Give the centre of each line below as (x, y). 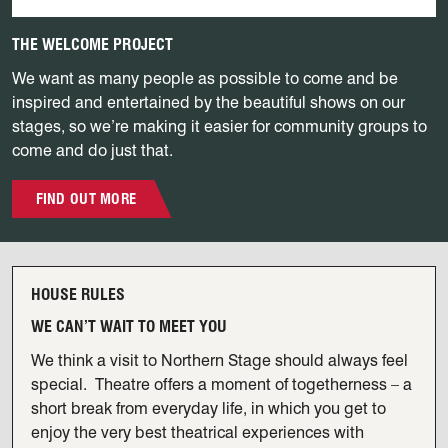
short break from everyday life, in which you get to (208, 408)
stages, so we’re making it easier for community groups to (219, 126)
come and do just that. (92, 150)
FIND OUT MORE (86, 199)
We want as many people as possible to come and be (205, 78)
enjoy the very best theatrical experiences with (197, 432)
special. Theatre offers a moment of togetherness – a (221, 384)
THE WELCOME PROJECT (92, 44)
